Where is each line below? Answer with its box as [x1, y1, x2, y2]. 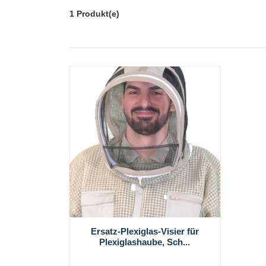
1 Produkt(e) [69, 9, 119, 18]
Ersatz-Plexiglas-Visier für [90, 226, 199, 236]
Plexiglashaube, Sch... [99, 236, 191, 247]
